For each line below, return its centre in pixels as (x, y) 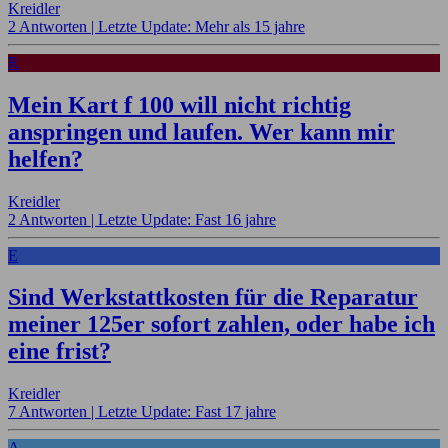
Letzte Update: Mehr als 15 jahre (201, 26)
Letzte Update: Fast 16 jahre (187, 219)
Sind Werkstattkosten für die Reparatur (213, 297)
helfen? (45, 158)
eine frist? (59, 351)
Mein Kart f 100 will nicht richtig (179, 104)
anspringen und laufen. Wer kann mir (201, 131)
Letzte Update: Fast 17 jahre (187, 412)
